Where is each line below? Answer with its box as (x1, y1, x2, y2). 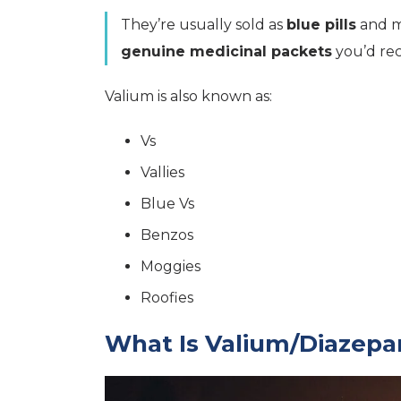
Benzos (141, 226, 193, 243)
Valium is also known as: (105, 87, 272, 105)
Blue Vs (141, 194, 194, 212)
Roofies (141, 288, 193, 306)
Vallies (141, 163, 184, 181)
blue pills (286, 15, 356, 33)
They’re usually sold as (121, 15, 286, 33)
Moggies (141, 257, 200, 275)
